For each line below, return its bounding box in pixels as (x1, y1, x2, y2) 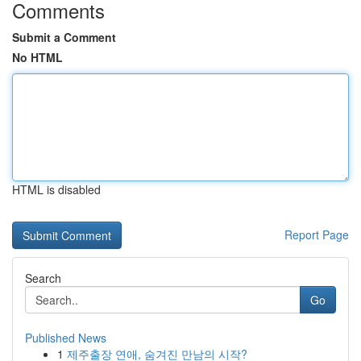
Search (25, 270, 61, 286)
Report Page (284, 226, 349, 243)
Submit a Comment (12, 29, 116, 45)
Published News (25, 330, 106, 346)
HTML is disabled (12, 181, 101, 197)
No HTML (12, 49, 63, 65)
